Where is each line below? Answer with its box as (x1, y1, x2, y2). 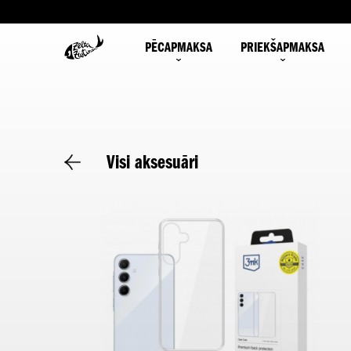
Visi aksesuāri (107, 150, 199, 173)
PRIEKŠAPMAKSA (241, 38, 324, 56)
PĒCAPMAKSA (145, 38, 212, 56)
